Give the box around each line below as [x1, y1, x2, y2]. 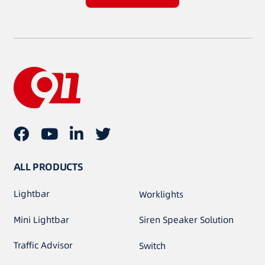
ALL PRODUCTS [13, 159, 83, 174]
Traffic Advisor [13, 239, 73, 252]
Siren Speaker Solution [139, 214, 234, 227]
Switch [139, 239, 166, 252]
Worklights [139, 188, 184, 201]
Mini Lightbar [13, 213, 69, 226]
